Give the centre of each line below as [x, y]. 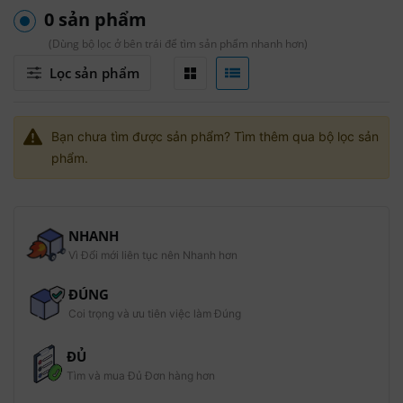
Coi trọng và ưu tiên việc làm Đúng [154, 313]
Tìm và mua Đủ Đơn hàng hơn [141, 376]
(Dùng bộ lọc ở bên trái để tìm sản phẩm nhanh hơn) [178, 44]
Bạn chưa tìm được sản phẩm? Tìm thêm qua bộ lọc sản [215, 136]
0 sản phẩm [95, 19]
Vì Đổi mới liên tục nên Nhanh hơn [152, 255]
